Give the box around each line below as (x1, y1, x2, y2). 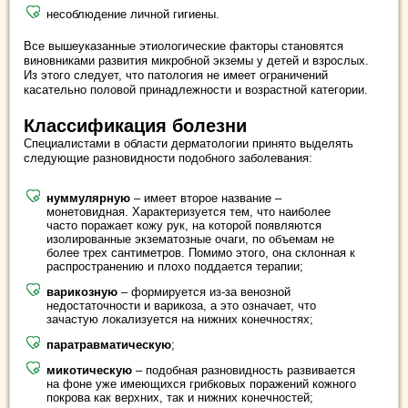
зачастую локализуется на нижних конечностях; (46, 312, 313, 326)
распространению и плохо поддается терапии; (46, 260, 303, 273)
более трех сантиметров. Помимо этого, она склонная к (46, 246, 355, 260)
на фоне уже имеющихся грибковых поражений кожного (46, 377, 356, 391)
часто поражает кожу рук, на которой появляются (46, 219, 321, 232)
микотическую (46, 363, 132, 377)
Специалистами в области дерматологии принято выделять (24, 137, 353, 150)
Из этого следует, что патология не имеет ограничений (24, 68, 328, 82)
